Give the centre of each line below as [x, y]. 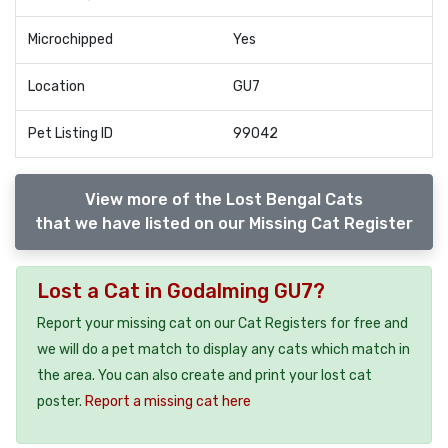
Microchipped [70, 39]
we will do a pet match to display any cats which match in [223, 349]
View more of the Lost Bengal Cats [224, 199]
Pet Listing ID [70, 133]
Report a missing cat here [168, 401]
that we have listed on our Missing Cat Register [224, 223]
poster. [61, 401]
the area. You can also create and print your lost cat [204, 375]
